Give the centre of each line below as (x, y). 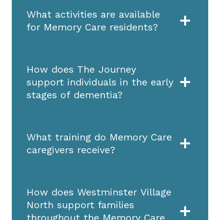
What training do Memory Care (99, 137)
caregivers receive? (71, 150)
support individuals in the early (100, 82)
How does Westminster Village (99, 192)
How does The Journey (81, 69)
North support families (80, 205)
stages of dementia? (75, 95)
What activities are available (93, 14)
